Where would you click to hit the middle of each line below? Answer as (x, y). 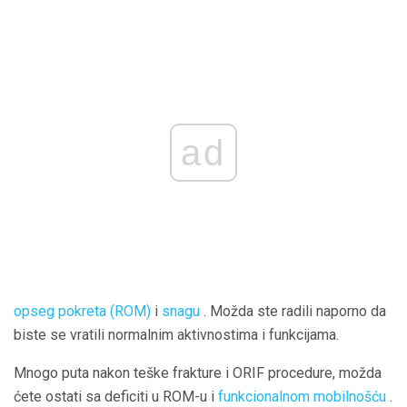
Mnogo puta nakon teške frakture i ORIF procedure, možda (198, 373)
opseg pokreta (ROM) (82, 312)
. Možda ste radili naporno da (293, 312)
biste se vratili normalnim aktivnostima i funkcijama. (176, 335)
